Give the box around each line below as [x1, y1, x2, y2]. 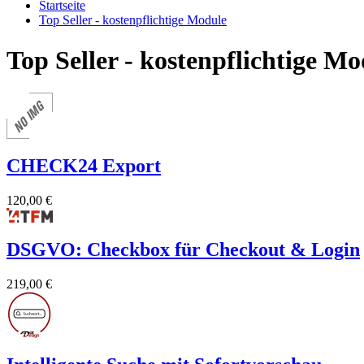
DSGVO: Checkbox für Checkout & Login [6, 238, 360, 260]
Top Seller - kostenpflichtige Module [39, 13, 227, 28]
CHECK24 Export [6, 155, 161, 177]
